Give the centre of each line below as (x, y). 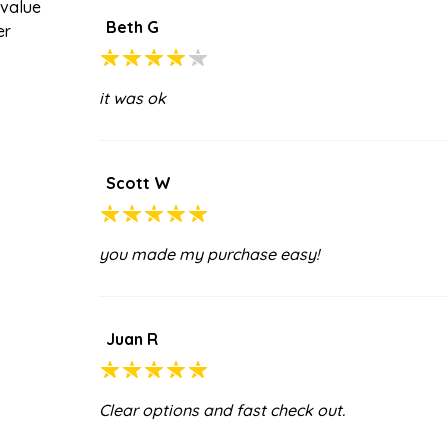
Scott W (138, 182)
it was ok (132, 97)
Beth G (132, 26)
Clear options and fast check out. (222, 409)
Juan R (132, 338)
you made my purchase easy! (209, 253)
